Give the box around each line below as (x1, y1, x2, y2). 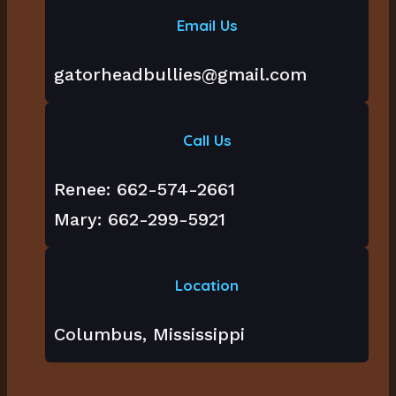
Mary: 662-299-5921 (54, 209, 226, 231)
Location (175, 276, 239, 295)
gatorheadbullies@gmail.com (54, 64, 308, 86)
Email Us (176, 16, 238, 35)
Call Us (182, 131, 232, 150)
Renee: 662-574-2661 (54, 179, 236, 201)
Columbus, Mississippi (54, 324, 246, 346)
